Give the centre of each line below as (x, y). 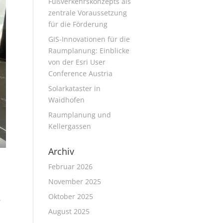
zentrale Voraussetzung (87, 13)
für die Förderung (78, 24)
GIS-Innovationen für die (89, 39)
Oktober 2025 (70, 196)
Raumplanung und (79, 115)
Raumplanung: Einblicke (89, 51)
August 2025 (69, 211)
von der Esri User (77, 62)
